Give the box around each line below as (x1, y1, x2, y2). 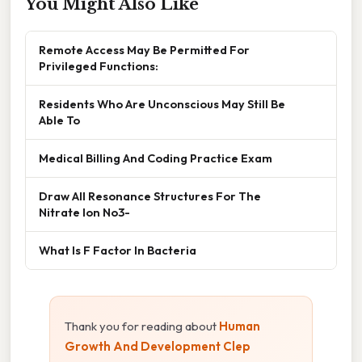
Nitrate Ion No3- (39, 204, 130, 221)
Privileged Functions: (39, 58, 158, 74)
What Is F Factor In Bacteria (39, 242, 196, 259)
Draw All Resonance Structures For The (39, 188, 261, 204)
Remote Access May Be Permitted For (39, 42, 250, 58)
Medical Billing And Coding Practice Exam (39, 150, 272, 166)
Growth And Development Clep (65, 339, 250, 355)
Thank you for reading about (65, 318, 219, 335)
